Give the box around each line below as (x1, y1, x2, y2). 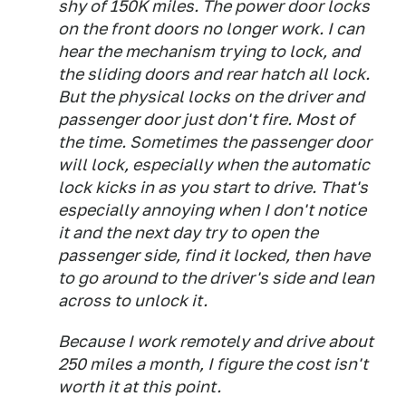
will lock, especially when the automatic (58, 154, 370, 174)
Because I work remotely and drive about (58, 331, 373, 351)
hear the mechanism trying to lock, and (58, 41, 360, 61)
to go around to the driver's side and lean (58, 267, 374, 287)
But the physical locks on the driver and (58, 86, 364, 106)
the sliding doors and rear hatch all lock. (58, 63, 370, 83)
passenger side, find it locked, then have (58, 245, 370, 265)
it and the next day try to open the (58, 222, 318, 242)
